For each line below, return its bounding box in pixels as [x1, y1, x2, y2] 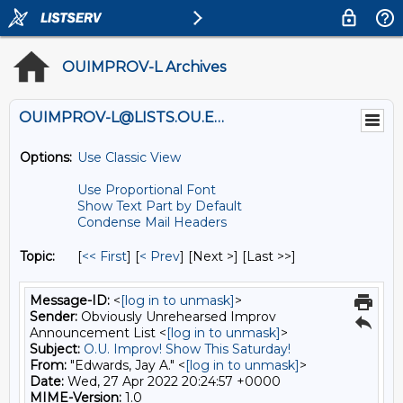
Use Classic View [77, 149, 181, 166]
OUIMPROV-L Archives [62, 58, 226, 76]
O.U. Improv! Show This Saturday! [84, 341, 291, 357]
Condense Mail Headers [77, 214, 227, 230]
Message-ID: [30, 292, 110, 309]
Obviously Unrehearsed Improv [77, 309, 276, 325]
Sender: [30, 309, 77, 325]
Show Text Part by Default [77, 198, 242, 214]
